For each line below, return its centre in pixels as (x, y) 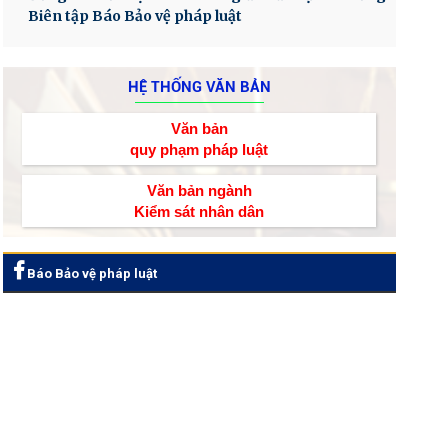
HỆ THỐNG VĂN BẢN (199, 86)
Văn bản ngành (199, 190)
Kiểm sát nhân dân (199, 211)
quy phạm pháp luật (199, 149)
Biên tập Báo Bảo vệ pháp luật (134, 15)
